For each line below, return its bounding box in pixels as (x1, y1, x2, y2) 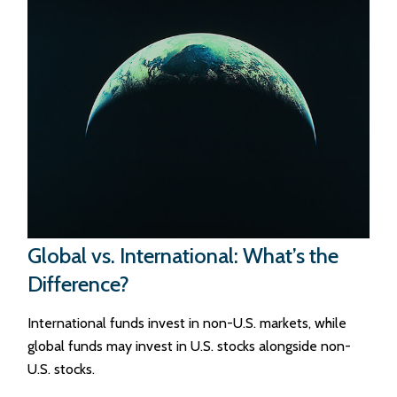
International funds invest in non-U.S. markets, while (27, 314, 347, 331)
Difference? (27, 270, 130, 297)
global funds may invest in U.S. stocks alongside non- (27, 337, 352, 354)
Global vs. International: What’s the (27, 242, 339, 269)
